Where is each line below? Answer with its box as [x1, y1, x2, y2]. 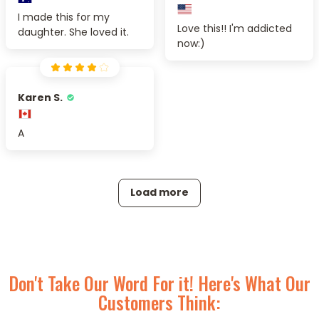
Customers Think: [98, 288, 221, 315]
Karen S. [18, 90, 63, 105]
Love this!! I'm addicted [177, 21, 292, 36]
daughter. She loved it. [18, 25, 129, 40]
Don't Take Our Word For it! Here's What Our [9, 269, 310, 296]
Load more [130, 185, 189, 200]
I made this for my [18, 10, 110, 25]
